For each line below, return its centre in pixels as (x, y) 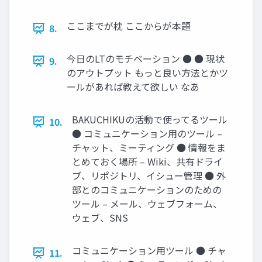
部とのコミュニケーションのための (147, 189)
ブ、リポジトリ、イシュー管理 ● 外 (149, 175)
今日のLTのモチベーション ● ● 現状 (146, 58)
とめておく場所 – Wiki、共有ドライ (147, 161)
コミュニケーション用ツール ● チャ (149, 250)
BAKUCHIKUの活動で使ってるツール (150, 119)
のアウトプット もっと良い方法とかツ (147, 73)
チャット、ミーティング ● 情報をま (149, 147)
